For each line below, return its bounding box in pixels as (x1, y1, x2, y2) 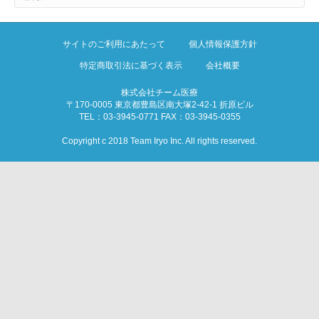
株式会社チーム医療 (121, 88, 198, 98)
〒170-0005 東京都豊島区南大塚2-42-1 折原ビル (66, 100, 253, 110)
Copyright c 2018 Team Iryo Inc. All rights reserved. (62, 136, 257, 146)
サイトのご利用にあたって (62, 39, 165, 49)
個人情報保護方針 (188, 39, 257, 49)
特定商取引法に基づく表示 (79, 61, 182, 70)
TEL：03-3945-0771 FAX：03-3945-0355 (78, 112, 241, 122)
